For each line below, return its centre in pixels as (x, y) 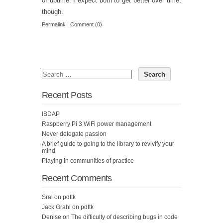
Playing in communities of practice (88, 161)
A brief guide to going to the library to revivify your (108, 144)
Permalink (54, 25)
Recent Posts (67, 95)
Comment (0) (86, 25)
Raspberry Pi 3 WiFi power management (97, 124)
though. (53, 11)
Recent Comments (77, 178)
